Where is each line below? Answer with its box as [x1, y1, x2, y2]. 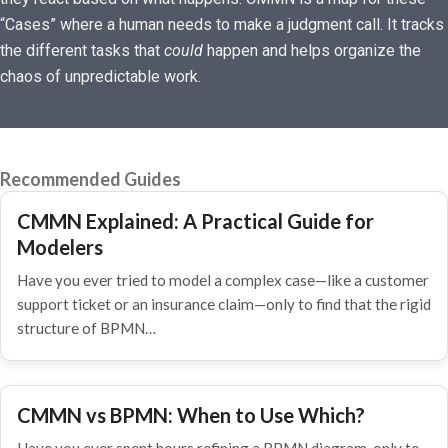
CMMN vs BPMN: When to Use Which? [17, 403, 365, 427]
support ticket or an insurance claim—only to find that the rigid [17, 295, 431, 313]
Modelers [17, 235, 103, 259]
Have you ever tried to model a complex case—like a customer [17, 271, 429, 289]
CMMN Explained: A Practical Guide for [17, 209, 374, 233]
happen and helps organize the [203, 41, 421, 60]
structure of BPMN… [17, 319, 156, 337]
